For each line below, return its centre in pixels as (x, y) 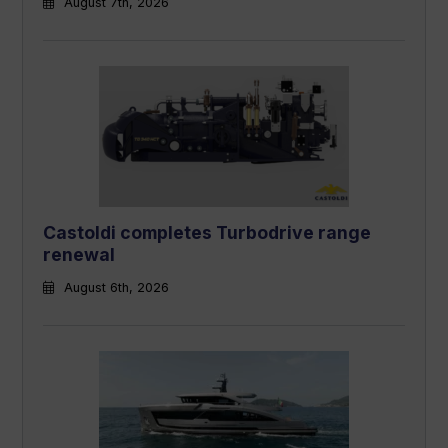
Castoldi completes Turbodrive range (207, 232)
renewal (79, 254)
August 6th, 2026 (117, 287)
